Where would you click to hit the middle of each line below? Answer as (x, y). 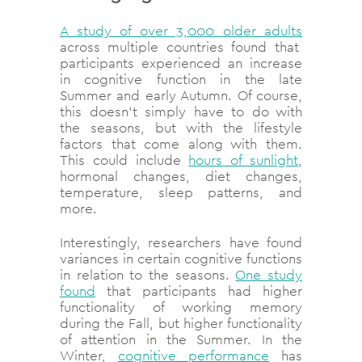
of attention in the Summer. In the (181, 340)
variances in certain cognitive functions (181, 259)
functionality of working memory (181, 307)
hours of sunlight (244, 160)
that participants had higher (199, 291)
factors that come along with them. (181, 144)
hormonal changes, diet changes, (181, 177)
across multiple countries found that (179, 47)
